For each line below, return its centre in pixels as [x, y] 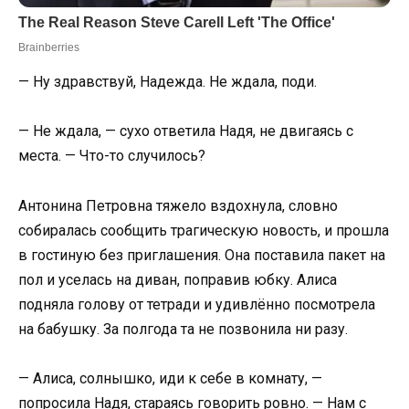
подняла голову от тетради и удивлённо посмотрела [197, 304]
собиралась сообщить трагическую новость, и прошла [204, 230]
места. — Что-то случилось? [112, 156]
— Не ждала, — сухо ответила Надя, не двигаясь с [186, 131]
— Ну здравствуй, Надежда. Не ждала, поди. [168, 82]
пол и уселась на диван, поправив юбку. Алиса [178, 279]
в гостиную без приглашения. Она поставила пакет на [202, 255]
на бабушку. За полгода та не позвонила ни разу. [183, 329]
